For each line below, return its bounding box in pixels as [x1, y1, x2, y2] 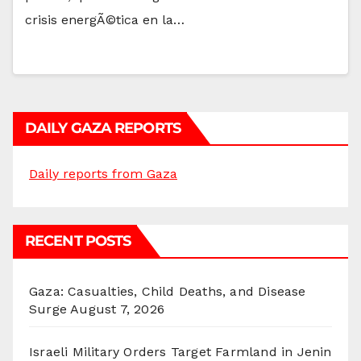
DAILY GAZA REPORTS [25, 118, 180, 137]
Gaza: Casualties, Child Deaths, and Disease [29, 283, 306, 299]
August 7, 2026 [70, 301, 165, 317]
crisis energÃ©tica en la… [25, 11, 185, 27]
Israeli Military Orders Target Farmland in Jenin [29, 343, 332, 359]
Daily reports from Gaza [29, 165, 177, 181]
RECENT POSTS [25, 231, 131, 250]
